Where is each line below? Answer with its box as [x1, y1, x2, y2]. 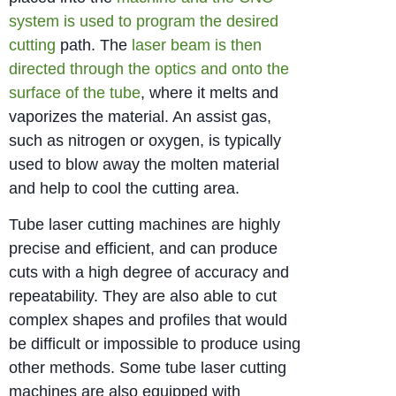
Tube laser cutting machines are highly [9, 216, 280, 234]
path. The [56, 36, 132, 54]
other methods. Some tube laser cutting [9, 359, 286, 377]
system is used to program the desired [9, 12, 278, 30]
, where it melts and [141, 84, 278, 102]
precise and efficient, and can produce [9, 240, 278, 258]
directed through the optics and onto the [9, 60, 289, 78]
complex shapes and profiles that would [9, 311, 287, 330]
